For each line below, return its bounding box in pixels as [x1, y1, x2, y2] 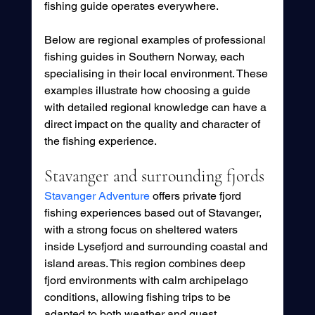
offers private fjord [149, 188, 244, 202]
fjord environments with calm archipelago [44, 273, 251, 287]
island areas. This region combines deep [44, 256, 248, 270]
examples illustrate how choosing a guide [44, 83, 253, 97]
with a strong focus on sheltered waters [44, 222, 240, 236]
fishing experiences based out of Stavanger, [44, 205, 264, 219]
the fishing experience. [44, 134, 157, 148]
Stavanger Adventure [44, 188, 150, 202]
